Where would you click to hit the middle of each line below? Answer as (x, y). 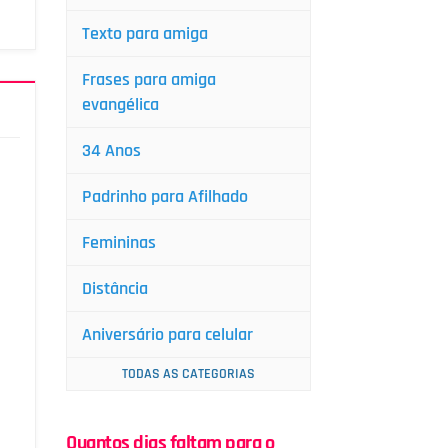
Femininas (119, 242)
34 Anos (111, 150)
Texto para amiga (145, 33)
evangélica (120, 104)
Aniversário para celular (167, 334)
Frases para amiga (149, 79)
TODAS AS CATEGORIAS (188, 374)
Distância (115, 288)
